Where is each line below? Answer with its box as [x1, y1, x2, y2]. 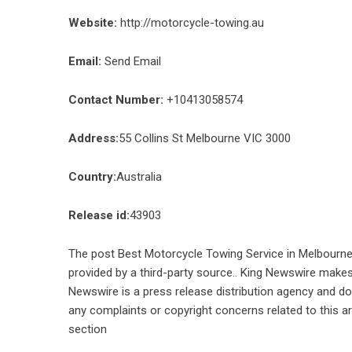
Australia [116, 170, 162, 184]
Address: [68, 131, 119, 145]
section [68, 322, 107, 336]
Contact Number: [68, 93, 163, 107]
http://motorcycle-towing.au [120, 16, 264, 30]
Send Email [104, 54, 161, 68]
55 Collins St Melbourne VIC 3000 [119, 131, 291, 145]
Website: [68, 16, 117, 30]
